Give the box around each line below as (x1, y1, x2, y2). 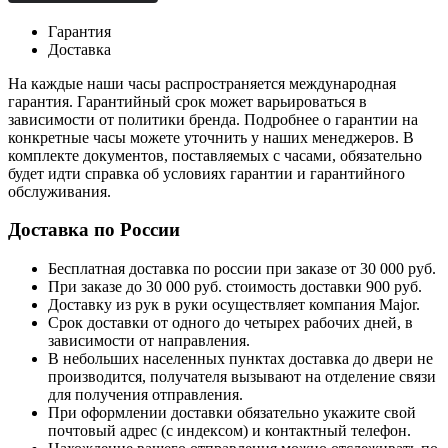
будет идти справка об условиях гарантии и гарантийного (8, 164, 405, 182)
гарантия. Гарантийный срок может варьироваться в (8, 92, 367, 110)
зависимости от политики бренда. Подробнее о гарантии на (8, 110, 418, 128)
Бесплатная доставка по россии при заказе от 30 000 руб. (48, 260, 436, 278)
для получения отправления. (48, 386, 243, 404)
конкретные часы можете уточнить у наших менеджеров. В (8, 128, 414, 146)
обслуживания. (8, 182, 111, 200)
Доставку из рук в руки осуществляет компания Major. (48, 296, 420, 314)
